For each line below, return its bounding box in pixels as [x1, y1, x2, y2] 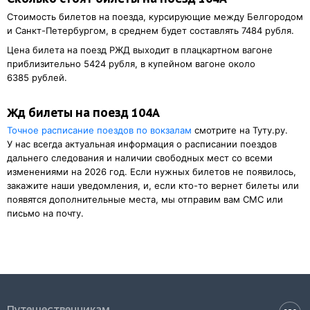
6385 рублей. [7, 72, 67, 84]
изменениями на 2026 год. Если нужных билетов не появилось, [7, 166, 296, 178]
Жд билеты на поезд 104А [7, 106, 160, 120]
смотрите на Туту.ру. [192, 125, 288, 136]
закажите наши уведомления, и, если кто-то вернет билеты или [7, 180, 299, 192]
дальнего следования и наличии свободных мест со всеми [7, 152, 273, 164]
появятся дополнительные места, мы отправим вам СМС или [7, 194, 283, 206]
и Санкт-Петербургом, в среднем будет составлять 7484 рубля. [7, 25, 294, 37]
